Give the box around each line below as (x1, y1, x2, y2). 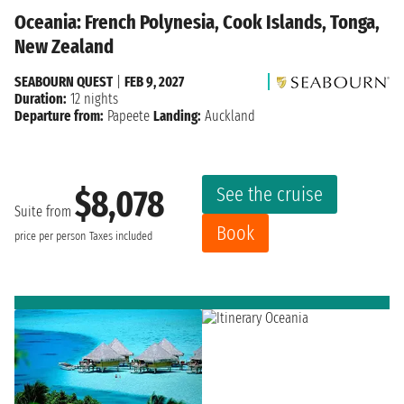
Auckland (201, 106, 255, 124)
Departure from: (14, 106, 104, 124)
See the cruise (216, 181, 323, 207)
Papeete (107, 106, 150, 124)
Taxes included (89, 229, 152, 244)
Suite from (14, 203, 75, 221)
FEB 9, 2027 (124, 72, 184, 90)
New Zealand (14, 33, 114, 59)
